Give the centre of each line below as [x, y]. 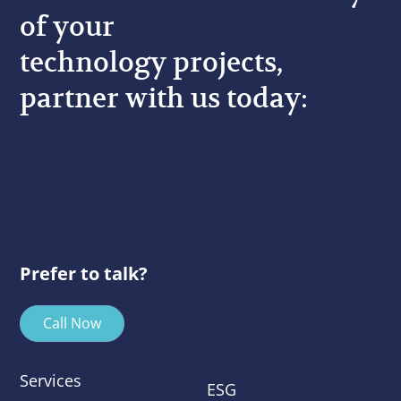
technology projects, [152, 63]
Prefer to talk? [84, 273]
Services [51, 381]
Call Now [73, 324]
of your [68, 27]
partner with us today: [164, 98]
